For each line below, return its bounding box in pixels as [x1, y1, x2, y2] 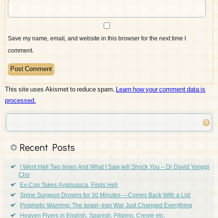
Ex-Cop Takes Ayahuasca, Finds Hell [20, 181, 118, 191]
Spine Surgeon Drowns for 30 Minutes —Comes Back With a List [20, 191, 191, 201]
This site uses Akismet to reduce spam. [5, 84, 116, 96]
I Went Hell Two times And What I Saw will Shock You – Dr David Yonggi [20, 163, 210, 173]
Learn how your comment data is [116, 84, 206, 96]
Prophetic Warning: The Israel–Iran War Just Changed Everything [20, 201, 193, 211]
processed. [5, 95, 36, 107]
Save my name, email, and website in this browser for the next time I [8, 34, 186, 44]
